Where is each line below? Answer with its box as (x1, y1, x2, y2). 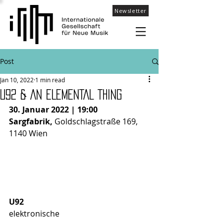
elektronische (9, 208, 61, 219)
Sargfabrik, (9, 116, 55, 127)
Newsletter (114, 7, 147, 14)
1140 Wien (9, 128, 48, 139)
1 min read (35, 76, 65, 84)
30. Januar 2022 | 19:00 (9, 104, 98, 115)
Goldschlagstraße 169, (55, 116, 140, 127)
